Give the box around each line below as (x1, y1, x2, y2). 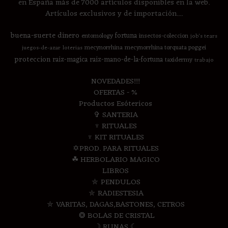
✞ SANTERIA (93, 108, 138, 123)
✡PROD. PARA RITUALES (72, 142, 159, 156)
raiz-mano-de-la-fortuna (90, 54, 163, 66)
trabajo (194, 55, 214, 66)
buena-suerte (11, 29, 55, 43)
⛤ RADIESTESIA (88, 187, 144, 201)
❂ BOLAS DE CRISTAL (76, 209, 155, 223)
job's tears (190, 32, 217, 42)
